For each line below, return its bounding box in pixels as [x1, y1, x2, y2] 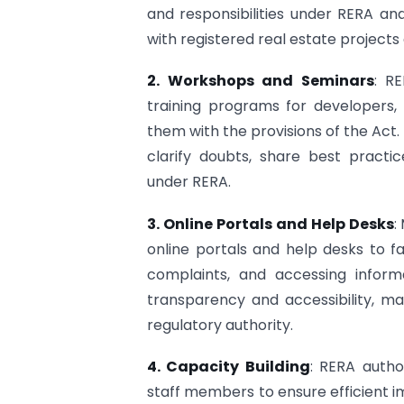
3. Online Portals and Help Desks [147, 213, 394, 234]
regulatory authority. [147, 314, 293, 335]
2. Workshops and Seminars [147, 70, 374, 92]
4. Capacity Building [147, 356, 310, 378]
